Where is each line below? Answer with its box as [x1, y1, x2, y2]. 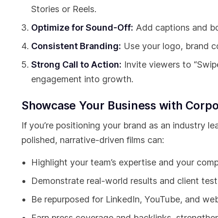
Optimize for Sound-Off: [31, 22, 133, 33]
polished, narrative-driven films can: [21, 135, 164, 145]
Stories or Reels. [31, 4, 96, 15]
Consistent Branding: [31, 41, 121, 52]
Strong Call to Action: [31, 59, 122, 70]
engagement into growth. [31, 74, 133, 85]
